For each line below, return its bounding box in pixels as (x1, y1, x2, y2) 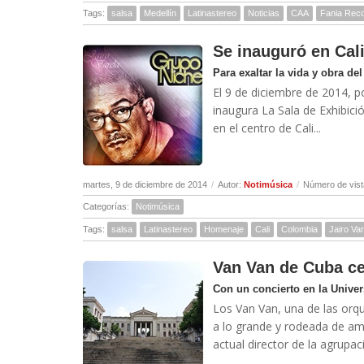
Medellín (144, 8, 176, 18)
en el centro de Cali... (213, 120, 321, 136)
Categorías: (83, 201, 132, 211)
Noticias (248, 8, 279, 18)
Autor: (218, 180, 244, 189)
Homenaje (204, 224, 244, 234)
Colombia (281, 224, 318, 234)
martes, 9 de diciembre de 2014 (83, 180, 207, 189)
